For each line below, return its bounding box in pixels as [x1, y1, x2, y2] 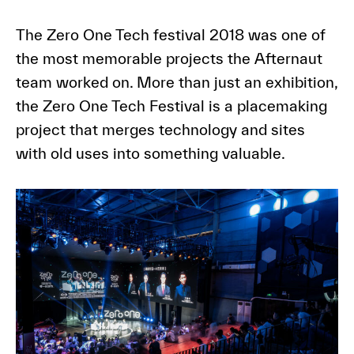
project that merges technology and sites [15, 121, 305, 139]
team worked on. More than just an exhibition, [15, 73, 337, 92]
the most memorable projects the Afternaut [15, 50, 322, 68]
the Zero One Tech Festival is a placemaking [15, 97, 327, 115]
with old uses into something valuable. [15, 145, 285, 163]
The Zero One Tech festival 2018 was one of [15, 26, 325, 44]
